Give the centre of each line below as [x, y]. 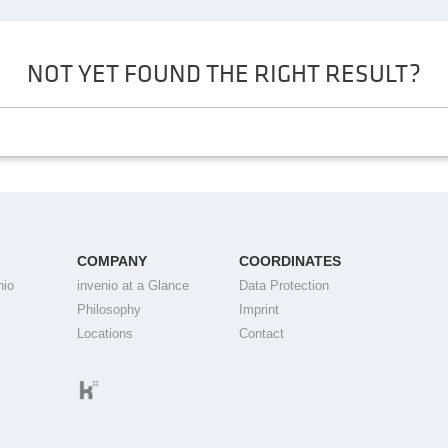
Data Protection [283, 285]
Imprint [258, 309]
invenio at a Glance [133, 285]
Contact [261, 333]
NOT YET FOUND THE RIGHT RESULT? [224, 73]
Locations [105, 333]
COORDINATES [289, 260]
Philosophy [109, 309]
